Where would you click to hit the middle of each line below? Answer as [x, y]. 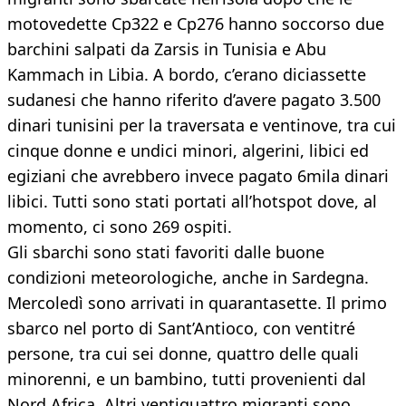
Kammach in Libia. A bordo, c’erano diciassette [187, 75]
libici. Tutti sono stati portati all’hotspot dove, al [192, 202]
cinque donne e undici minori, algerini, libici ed [188, 151]
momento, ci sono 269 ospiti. [120, 227]
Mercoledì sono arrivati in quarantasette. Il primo [197, 303]
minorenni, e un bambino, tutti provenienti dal [187, 379]
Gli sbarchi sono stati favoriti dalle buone [166, 252]
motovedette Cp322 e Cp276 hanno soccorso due [196, 24]
